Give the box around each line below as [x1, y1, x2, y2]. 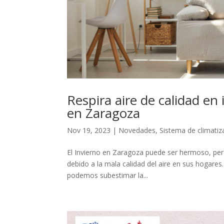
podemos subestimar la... [67, 170, 148, 180]
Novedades [118, 125, 156, 135]
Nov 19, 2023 [67, 125, 111, 135]
